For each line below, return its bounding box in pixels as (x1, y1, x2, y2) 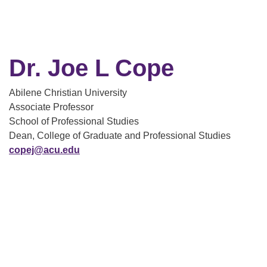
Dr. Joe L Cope (9, 55, 174, 81)
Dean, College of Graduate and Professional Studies (9, 131, 231, 141)
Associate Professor (9, 102, 94, 112)
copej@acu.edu (9, 145, 80, 155)
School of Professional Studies (9, 116, 139, 126)
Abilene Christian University (9, 88, 127, 98)
